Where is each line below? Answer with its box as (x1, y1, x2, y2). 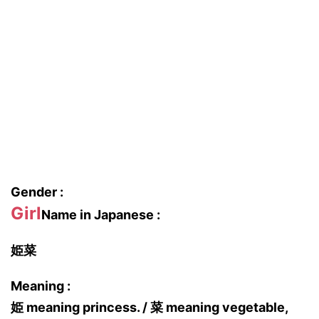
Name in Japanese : (41, 207, 160, 222)
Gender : (11, 184, 63, 199)
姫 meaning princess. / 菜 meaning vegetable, (11, 300, 288, 315)
